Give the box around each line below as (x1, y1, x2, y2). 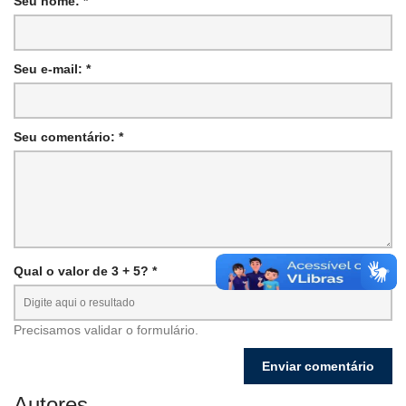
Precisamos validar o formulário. (14, 322, 198, 337)
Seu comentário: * (14, 129, 123, 144)
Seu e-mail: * (14, 61, 91, 76)
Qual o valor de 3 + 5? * (14, 263, 157, 278)
